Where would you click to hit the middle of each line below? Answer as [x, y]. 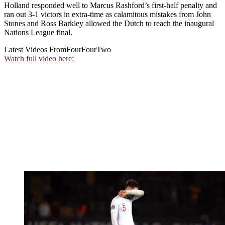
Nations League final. [38, 33]
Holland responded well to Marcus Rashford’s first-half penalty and [110, 6]
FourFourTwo [89, 50]
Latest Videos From [35, 50]
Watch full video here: [39, 59]
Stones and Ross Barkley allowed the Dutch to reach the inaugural [109, 24]
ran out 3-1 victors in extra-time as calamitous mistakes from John [107, 15]
